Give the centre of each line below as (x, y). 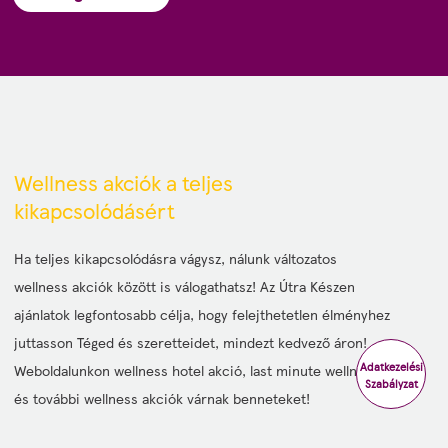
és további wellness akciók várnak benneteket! (162, 398)
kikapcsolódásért (94, 210)
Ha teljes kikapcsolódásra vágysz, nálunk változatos (175, 258)
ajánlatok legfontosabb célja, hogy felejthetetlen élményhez (202, 314)
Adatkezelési (391, 366)
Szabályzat (391, 383)
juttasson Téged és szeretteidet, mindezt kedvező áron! (190, 342)
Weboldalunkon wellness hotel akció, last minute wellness (196, 370)
